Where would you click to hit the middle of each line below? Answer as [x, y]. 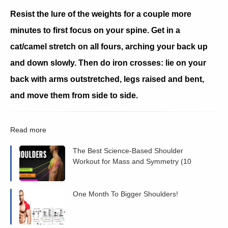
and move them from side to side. [74, 95]
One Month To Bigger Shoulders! [125, 194]
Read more [28, 130]
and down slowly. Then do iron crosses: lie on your [108, 63]
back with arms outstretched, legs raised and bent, [107, 79]
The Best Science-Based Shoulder [128, 150]
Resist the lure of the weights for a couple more [101, 14]
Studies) [86, 172]
